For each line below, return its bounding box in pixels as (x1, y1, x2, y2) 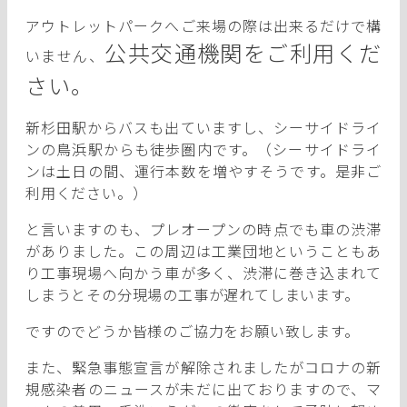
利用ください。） (25, 181, 148, 203)
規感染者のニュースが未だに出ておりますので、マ (25, 377, 382, 400)
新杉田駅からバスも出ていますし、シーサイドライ (25, 115, 382, 138)
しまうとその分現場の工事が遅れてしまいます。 (25, 283, 360, 305)
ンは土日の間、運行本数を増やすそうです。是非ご (25, 159, 382, 182)
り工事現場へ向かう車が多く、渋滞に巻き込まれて (25, 261, 382, 283)
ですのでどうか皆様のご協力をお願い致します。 (25, 319, 360, 342)
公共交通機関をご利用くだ (104, 35, 382, 68)
